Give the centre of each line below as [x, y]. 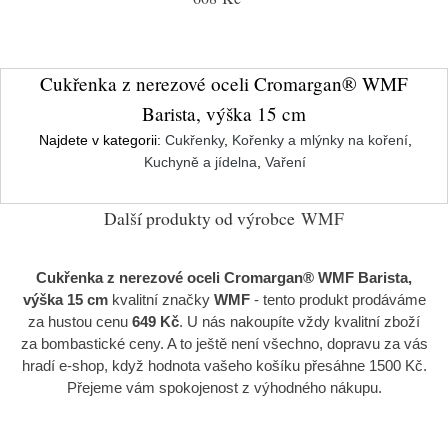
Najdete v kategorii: [101, 140]
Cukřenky [194, 140]
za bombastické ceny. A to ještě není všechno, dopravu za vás [224, 343]
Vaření [285, 162]
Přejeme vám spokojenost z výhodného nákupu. [224, 387]
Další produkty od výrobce [199, 218]
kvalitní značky [160, 299]
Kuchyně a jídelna [200, 162]
